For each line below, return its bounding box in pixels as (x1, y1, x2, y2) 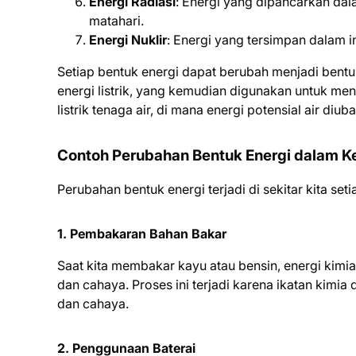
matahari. (89, 13, 144, 29)
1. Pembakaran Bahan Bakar (57, 226, 226, 242)
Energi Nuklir (89, 32, 167, 48)
